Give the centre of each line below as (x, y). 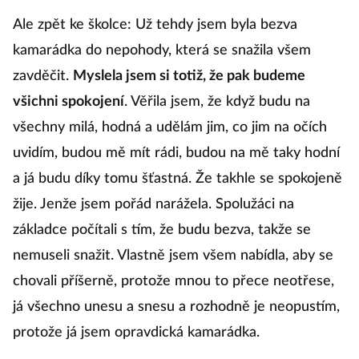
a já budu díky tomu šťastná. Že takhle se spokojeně (177, 179)
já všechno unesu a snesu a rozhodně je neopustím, (176, 307)
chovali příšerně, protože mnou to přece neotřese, (173, 282)
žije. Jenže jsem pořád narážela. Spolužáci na (153, 205)
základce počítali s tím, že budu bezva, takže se (162, 230)
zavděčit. (43, 77)
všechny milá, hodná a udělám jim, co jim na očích (170, 128)
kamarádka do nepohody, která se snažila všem (162, 51)
